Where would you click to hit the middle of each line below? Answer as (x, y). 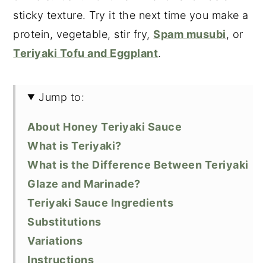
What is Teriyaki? (75, 145)
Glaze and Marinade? (84, 183)
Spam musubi (190, 34)
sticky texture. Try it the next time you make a (131, 15)
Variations (55, 240)
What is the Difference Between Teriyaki (138, 164)
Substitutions (64, 221)
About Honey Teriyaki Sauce (105, 126)
